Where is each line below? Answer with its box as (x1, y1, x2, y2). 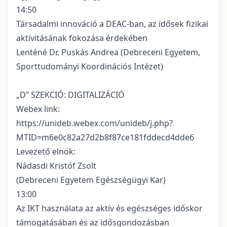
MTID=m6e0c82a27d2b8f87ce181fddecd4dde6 (16, 132, 194, 143)
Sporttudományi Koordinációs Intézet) (16, 61, 163, 72)
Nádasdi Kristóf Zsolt (16, 160, 96, 172)
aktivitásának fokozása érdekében (16, 32, 147, 44)
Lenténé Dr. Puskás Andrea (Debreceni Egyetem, (16, 47, 200, 58)
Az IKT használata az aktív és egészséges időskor (16, 203, 203, 214)
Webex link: (16, 103, 60, 115)
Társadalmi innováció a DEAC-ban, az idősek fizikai (16, 18, 208, 30)
